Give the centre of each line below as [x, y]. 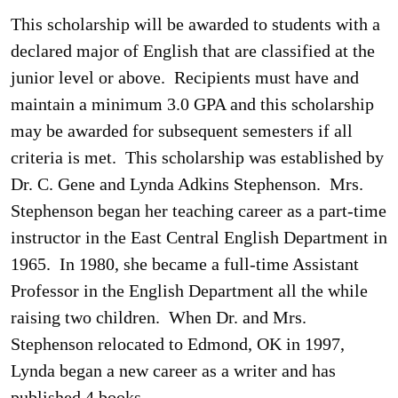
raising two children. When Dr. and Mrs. [159, 317]
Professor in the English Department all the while [189, 291]
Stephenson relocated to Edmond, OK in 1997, [178, 344]
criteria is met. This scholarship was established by [197, 157]
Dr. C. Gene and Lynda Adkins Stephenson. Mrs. [187, 184]
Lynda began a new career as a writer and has [173, 370]
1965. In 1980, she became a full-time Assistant [185, 264]
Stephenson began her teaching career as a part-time [199, 211]
